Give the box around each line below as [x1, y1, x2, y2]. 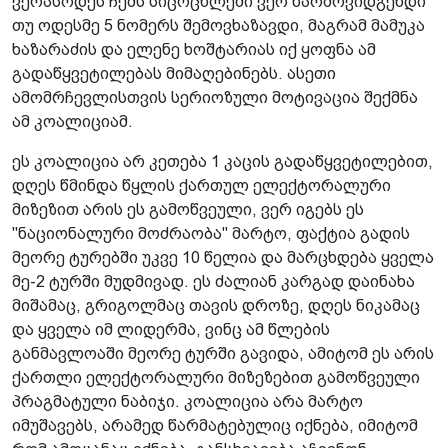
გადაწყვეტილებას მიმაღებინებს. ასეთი [12, 64, 336, 82]
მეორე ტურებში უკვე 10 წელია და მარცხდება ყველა [12, 248, 434, 266]
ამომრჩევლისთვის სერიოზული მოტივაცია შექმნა [12, 88, 418, 106]
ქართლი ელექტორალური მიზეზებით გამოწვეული [12, 368, 420, 386]
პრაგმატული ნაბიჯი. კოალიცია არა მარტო [12, 392, 363, 410]
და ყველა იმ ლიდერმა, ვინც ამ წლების [12, 320, 330, 338]
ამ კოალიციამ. [12, 112, 133, 130]
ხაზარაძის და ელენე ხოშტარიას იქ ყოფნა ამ [12, 40, 376, 58]
